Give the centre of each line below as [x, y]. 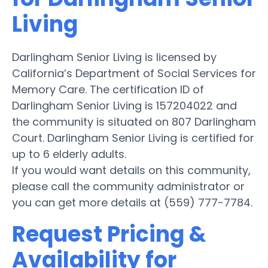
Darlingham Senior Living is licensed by [114, 57]
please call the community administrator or [128, 186]
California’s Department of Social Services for [134, 73]
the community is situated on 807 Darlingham [134, 121]
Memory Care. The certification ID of [108, 89]
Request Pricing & [109, 234]
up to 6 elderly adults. [69, 154]
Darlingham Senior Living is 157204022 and [124, 105]
